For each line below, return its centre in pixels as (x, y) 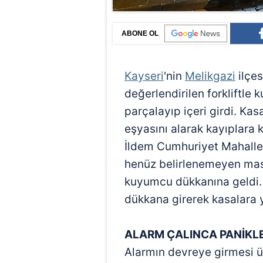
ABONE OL (140, 34)
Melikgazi (210, 76)
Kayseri (144, 76)
